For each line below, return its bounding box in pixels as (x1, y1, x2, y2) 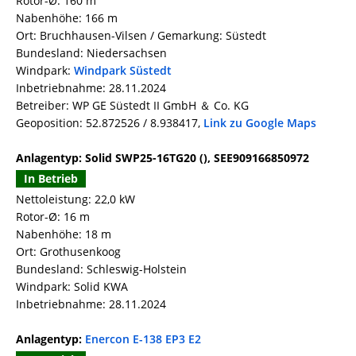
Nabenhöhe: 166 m (16, 10, 118, 26)
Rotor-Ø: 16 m (16, 209, 90, 225)
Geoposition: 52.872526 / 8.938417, (16, 115, 203, 131)
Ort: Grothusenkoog (16, 244, 121, 260)
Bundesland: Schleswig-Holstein (16, 261, 187, 277)
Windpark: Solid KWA (16, 279, 128, 295)
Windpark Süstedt (74, 63, 172, 79)
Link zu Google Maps (203, 115, 316, 131)
